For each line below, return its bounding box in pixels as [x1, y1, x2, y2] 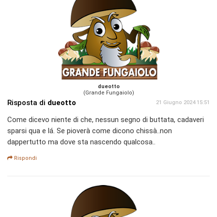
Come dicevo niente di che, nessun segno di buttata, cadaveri [7, 115, 204, 124]
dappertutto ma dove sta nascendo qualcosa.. [7, 138, 155, 147]
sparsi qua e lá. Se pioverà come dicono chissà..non [7, 126, 172, 136]
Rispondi [13, 155, 37, 162]
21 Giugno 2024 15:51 [156, 99, 210, 106]
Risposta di [7, 98, 47, 108]
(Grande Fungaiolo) [83, 90, 134, 96]
